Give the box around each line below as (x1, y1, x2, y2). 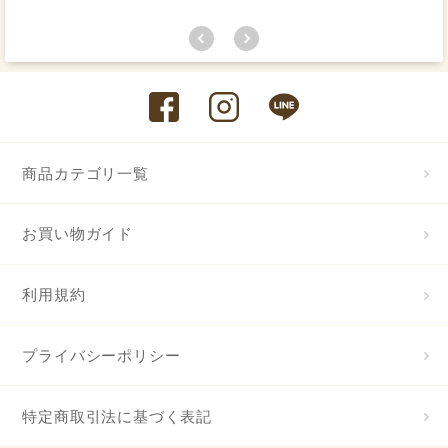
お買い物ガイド (22, 224, 133, 244)
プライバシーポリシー (22, 345, 181, 365)
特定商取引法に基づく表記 (22, 406, 212, 426)
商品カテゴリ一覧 (22, 163, 149, 183)
